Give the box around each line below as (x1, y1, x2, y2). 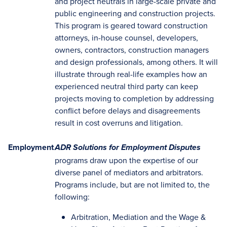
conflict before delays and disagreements (55, 105, 200, 116)
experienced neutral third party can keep (55, 81, 198, 92)
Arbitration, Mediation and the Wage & (71, 211, 206, 222)
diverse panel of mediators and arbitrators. (55, 167, 203, 178)
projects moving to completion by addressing (55, 93, 214, 104)
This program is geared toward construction (55, 20, 208, 31)
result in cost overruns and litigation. (55, 117, 183, 128)
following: (55, 191, 90, 202)
